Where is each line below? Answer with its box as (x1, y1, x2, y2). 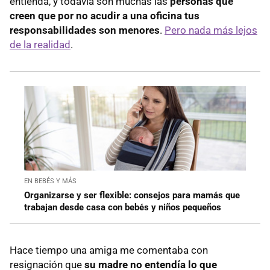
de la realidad (10, 38, 71, 51)
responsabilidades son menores (10, 24, 160, 36)
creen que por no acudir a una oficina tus (10, 9, 199, 22)
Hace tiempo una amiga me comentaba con (10, 243, 208, 256)
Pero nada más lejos (165, 24, 257, 36)
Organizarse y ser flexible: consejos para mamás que (24, 189, 240, 201)
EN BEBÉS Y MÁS (24, 177, 77, 185)
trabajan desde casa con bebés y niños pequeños (24, 201, 221, 213)
